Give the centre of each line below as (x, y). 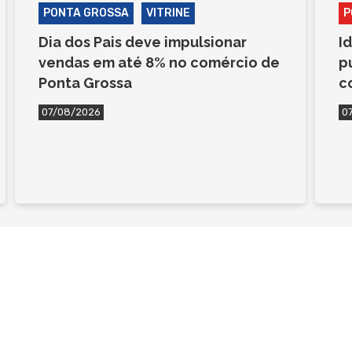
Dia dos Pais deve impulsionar (142, 42)
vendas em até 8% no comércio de (159, 62)
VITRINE (168, 13)
